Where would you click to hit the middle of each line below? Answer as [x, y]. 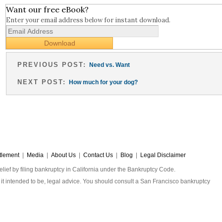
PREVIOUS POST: [54, 64]
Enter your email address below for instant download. [88, 20]
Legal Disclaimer [163, 155]
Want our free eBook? [47, 9]
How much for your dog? [104, 83]
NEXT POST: [43, 82]
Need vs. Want [110, 65]
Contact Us [98, 155]
